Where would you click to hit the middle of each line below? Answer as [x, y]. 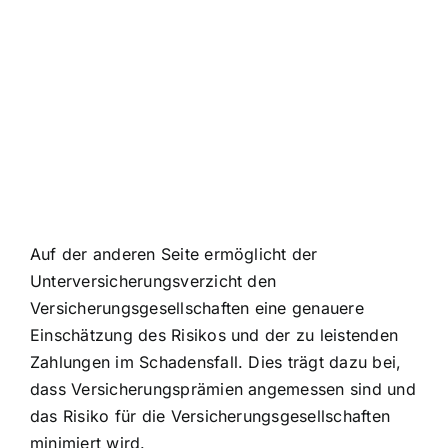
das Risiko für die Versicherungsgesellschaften [210, 415]
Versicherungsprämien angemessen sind [226, 388]
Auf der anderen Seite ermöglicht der [174, 253]
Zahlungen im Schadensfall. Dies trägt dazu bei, [216, 361]
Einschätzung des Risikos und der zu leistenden [214, 334]
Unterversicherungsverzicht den [153, 280]
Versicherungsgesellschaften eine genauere [197, 307]
